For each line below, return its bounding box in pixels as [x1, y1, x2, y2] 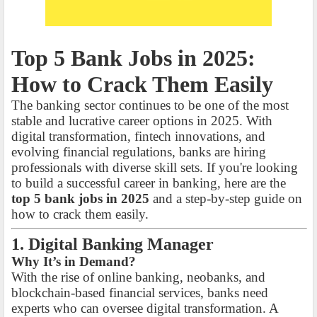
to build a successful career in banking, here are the [11, 175, 286, 191]
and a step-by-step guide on [149, 191, 302, 207]
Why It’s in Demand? [11, 254, 136, 270]
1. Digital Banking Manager [11, 235, 214, 254]
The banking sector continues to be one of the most [11, 98, 289, 113]
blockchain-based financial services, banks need [11, 285, 268, 301]
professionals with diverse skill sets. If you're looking [11, 160, 298, 175]
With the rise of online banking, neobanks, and [11, 270, 265, 285]
